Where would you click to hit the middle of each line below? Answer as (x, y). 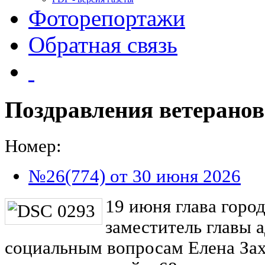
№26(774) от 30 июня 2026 (135, 176)
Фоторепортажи (107, 18)
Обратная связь (103, 45)
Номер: (33, 146)
